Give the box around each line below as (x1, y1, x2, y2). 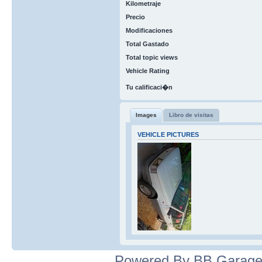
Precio (125, 13, 145, 20)
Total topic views (125, 53, 178, 61)
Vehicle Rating (125, 67, 170, 74)
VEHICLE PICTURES (137, 130, 199, 138)
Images (135, 111, 157, 118)
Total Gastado (125, 40, 169, 47)
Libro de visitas (168, 111, 213, 118)
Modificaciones (125, 26, 173, 34)
